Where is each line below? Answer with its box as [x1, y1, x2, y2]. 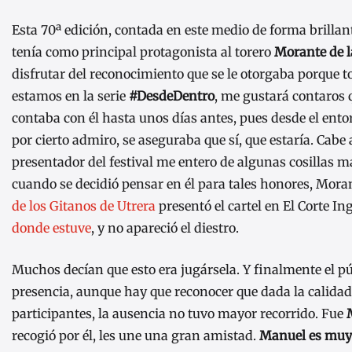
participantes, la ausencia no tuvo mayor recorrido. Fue [12, 306, 346, 322]
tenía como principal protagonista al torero [12, 43, 274, 60]
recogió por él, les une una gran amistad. [12, 328, 259, 344]
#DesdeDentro [129, 87, 214, 104]
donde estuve [12, 219, 91, 236]
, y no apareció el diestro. [91, 219, 239, 236]
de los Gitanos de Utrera [12, 197, 156, 214]
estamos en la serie [12, 87, 129, 104]
